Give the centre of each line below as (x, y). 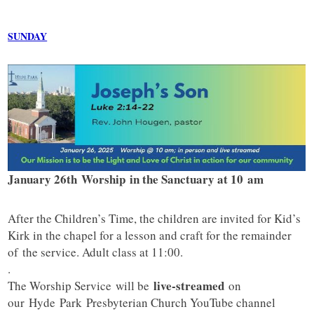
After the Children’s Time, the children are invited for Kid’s (155, 219)
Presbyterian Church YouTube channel (179, 303)
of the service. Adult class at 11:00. (96, 252)
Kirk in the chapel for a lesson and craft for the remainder (150, 235)
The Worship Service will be (81, 286)
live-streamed (191, 286)
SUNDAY (28, 36)
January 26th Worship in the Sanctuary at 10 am (138, 179)
